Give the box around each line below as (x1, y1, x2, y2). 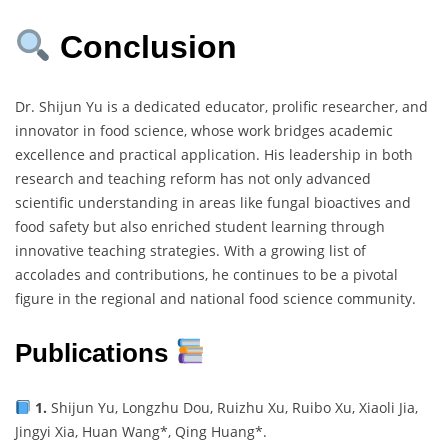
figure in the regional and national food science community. (15, 288, 416, 308)
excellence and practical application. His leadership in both (15, 144, 413, 164)
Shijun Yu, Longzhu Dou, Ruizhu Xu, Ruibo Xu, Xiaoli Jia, (46, 397, 418, 417)
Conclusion (60, 29, 238, 66)
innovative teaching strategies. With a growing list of (15, 240, 366, 260)
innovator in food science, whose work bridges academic (15, 120, 393, 140)
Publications (15, 337, 175, 368)
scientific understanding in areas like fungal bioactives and (15, 192, 411, 212)
